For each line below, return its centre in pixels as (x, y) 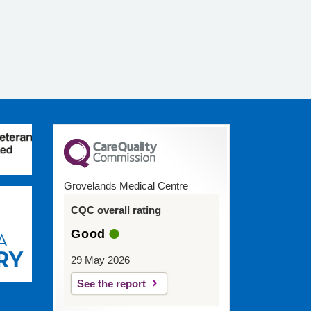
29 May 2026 (100, 260)
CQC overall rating (116, 210)
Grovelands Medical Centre (126, 186)
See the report (111, 284)
